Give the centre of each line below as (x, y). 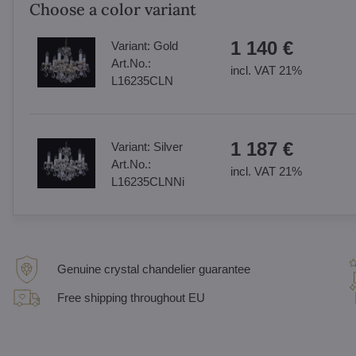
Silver (168, 147)
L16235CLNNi (147, 182)
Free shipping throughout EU (131, 298)
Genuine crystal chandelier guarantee (153, 269)
